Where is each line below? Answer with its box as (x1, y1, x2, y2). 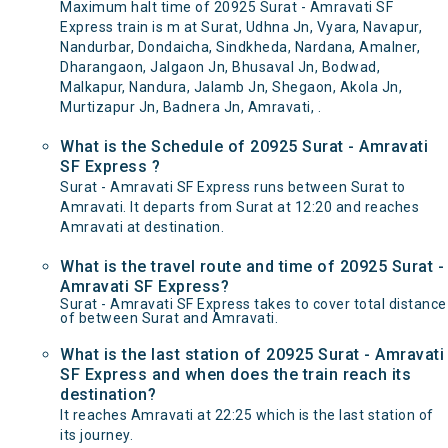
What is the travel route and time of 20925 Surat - (60, 257, 444, 276)
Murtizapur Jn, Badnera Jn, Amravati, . (60, 99, 321, 115)
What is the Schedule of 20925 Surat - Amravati (60, 137, 428, 156)
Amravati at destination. (60, 219, 224, 235)
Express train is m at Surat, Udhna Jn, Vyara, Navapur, (60, 19, 422, 35)
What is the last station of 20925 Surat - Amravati (60, 345, 444, 364)
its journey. (60, 427, 133, 443)
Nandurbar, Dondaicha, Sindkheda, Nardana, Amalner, (60, 39, 420, 55)
